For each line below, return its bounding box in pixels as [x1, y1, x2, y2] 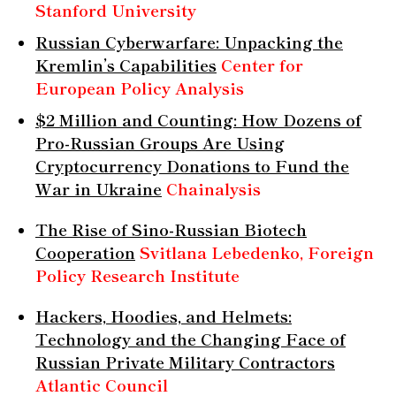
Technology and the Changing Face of [35, 326, 346, 350]
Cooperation [35, 240, 135, 263]
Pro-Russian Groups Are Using [35, 130, 285, 154]
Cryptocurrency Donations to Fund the [35, 153, 349, 177]
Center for [221, 52, 303, 76]
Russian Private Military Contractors [35, 349, 335, 373]
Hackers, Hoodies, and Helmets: [35, 303, 292, 327]
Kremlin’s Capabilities [35, 52, 217, 76]
